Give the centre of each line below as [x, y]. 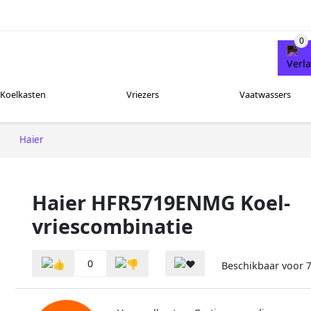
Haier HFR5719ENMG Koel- [161, 202]
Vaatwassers [265, 95]
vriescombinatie [112, 226]
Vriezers [142, 95]
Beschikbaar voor [264, 266]
